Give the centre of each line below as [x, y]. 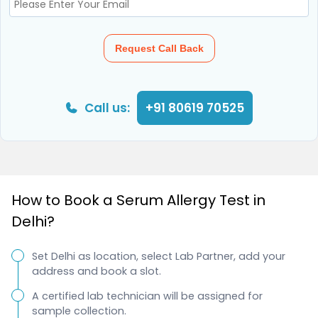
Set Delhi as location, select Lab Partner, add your [158, 256]
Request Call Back [159, 48]
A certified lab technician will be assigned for [147, 296]
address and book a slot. [96, 271]
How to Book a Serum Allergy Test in [138, 200]
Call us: [107, 108]
